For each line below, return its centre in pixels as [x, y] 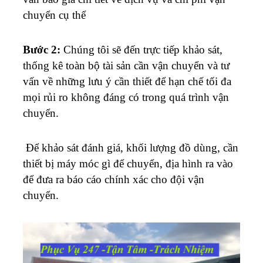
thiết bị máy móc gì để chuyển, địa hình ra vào [128, 163]
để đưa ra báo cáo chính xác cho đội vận [114, 179]
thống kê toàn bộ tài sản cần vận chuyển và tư [126, 65]
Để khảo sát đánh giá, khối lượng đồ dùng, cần [131, 147]
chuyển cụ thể [54, 15]
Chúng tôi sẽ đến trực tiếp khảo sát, [141, 49]
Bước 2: [42, 49]
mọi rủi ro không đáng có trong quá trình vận [126, 97]
